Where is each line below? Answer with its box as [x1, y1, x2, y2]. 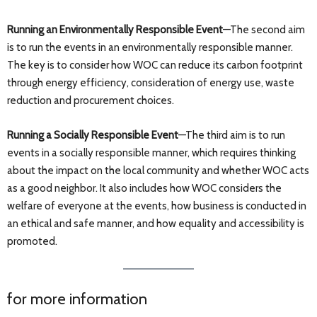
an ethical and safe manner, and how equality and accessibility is [7, 217, 304, 231]
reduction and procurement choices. [7, 94, 174, 108]
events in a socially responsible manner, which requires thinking [7, 146, 296, 160]
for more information [7, 289, 147, 309]
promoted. [7, 235, 59, 248]
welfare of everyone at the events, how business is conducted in [7, 200, 306, 213]
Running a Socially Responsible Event [7, 129, 178, 142]
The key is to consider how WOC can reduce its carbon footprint [7, 59, 303, 72]
